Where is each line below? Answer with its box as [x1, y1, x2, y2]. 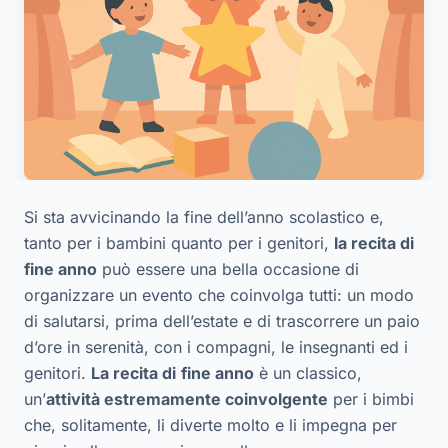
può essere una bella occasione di [97, 258, 359, 279]
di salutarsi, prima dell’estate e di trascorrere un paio [24, 310, 420, 331]
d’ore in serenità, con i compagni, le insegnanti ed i [24, 336, 408, 357]
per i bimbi [328, 388, 414, 409]
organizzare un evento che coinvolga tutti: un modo [24, 284, 414, 305]
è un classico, [254, 362, 362, 383]
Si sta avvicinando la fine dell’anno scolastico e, [24, 206, 384, 227]
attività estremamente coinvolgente [46, 388, 328, 409]
